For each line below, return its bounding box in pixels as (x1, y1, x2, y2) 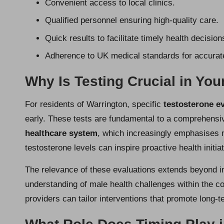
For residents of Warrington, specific (25, 99, 163, 109)
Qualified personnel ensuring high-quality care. (45, 15, 218, 25)
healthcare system (25, 128, 97, 138)
